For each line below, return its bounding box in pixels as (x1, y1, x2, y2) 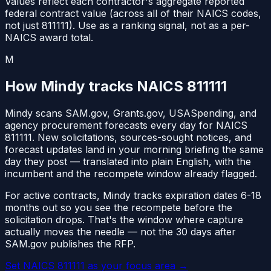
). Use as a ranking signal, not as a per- (69, 19, 250, 32)
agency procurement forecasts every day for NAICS (5, 119, 247, 132)
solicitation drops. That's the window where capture (5, 214, 243, 226)
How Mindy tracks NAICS (5, 77, 187, 96)
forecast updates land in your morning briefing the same (5, 143, 264, 156)
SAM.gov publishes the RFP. (5, 238, 135, 250)
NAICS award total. (5, 31, 93, 44)
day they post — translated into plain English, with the (5, 155, 251, 168)
